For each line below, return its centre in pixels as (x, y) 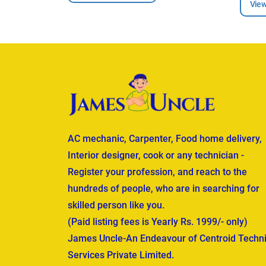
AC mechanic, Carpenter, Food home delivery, (165, 138)
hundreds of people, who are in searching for (164, 188)
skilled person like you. (116, 205)
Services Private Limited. (121, 255)
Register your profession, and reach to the (157, 172)
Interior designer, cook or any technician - (156, 155)
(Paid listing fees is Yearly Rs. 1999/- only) (158, 221)
